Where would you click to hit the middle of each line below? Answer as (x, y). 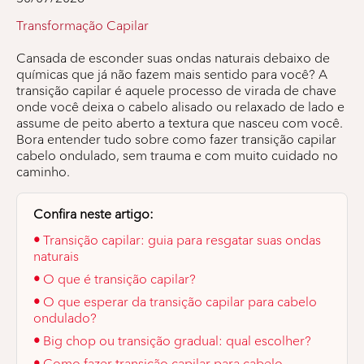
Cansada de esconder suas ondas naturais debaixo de (173, 58)
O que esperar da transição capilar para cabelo (180, 301)
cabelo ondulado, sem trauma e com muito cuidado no (177, 155)
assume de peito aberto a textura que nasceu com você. (180, 123)
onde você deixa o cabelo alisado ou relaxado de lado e (180, 106)
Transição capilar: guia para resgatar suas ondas (182, 240)
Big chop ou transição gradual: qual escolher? (177, 340)
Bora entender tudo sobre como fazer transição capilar (176, 139)
